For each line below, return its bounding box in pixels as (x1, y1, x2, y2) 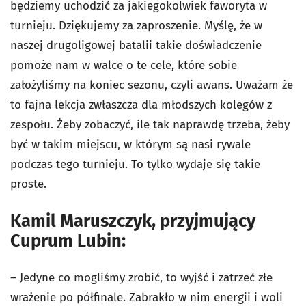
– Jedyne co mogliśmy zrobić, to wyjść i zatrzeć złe (10, 270, 273, 285)
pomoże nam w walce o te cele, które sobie (10, 58, 237, 72)
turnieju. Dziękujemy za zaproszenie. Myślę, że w (10, 18, 262, 33)
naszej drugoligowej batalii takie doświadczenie (10, 38, 262, 53)
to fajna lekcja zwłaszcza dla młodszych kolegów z (10, 98, 272, 112)
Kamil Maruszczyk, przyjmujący (10, 210, 255, 232)
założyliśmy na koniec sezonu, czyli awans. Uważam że (10, 78, 293, 92)
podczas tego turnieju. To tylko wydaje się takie (10, 157, 260, 171)
